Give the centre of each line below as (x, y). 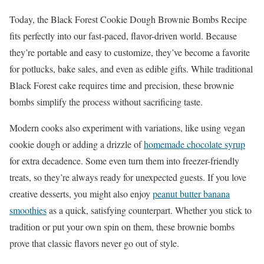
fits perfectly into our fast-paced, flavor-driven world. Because (123, 35)
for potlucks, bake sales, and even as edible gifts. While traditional (131, 68)
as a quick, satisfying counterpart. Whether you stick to (149, 210)
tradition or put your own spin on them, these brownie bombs (122, 226)
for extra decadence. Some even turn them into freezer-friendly (124, 160)
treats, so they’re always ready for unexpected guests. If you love (128, 177)
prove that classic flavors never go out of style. (94, 243)
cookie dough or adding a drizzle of (77, 144)
